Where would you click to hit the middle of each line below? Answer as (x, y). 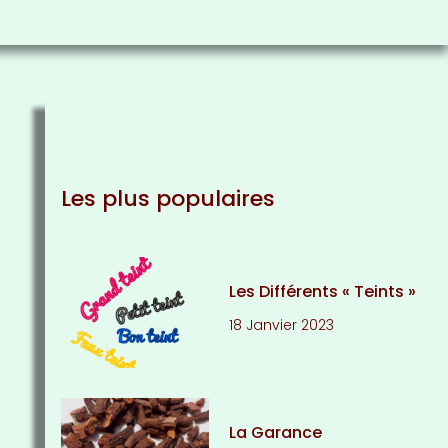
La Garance (276, 433)
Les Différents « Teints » (323, 291)
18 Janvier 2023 (282, 324)
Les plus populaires (167, 198)
